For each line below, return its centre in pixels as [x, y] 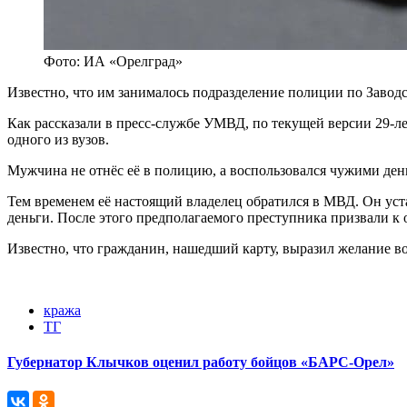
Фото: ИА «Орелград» [113, 62]
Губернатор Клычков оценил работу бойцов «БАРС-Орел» [201, 362]
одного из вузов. [58, 140]
